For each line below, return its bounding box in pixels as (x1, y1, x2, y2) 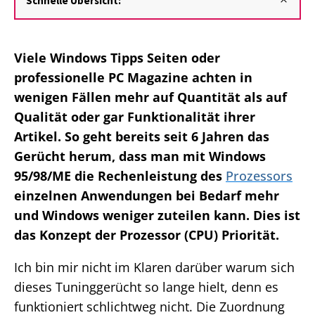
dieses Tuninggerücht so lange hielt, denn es (14, 278, 278, 296)
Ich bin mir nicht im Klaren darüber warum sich (14, 259, 295, 276)
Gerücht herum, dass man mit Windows (14, 148, 266, 165)
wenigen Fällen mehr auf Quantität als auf (14, 89, 287, 106)
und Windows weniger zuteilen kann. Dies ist (14, 207, 300, 224)
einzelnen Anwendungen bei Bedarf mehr (14, 187, 279, 205)
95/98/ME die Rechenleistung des (14, 167, 226, 185)
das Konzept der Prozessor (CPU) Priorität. (14, 226, 279, 244)
